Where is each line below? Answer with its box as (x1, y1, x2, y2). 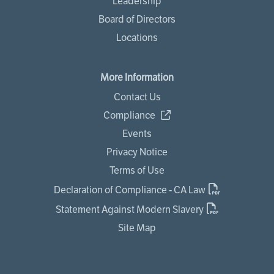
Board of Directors (98, 13, 176, 25)
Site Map (118, 222, 156, 234)
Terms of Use (109, 165, 165, 176)
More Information (100, 72, 174, 83)
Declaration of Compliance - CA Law (54, 184, 206, 196)
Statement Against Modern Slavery (56, 204, 204, 215)
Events (122, 128, 152, 139)
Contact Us (113, 91, 161, 103)
